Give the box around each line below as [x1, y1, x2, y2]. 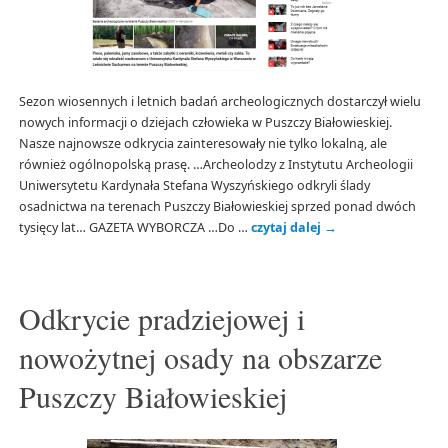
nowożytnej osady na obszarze [18, 336, 382, 377]
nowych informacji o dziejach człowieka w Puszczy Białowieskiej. [18, 114, 392, 132]
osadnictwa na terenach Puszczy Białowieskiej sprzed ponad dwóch [18, 198, 416, 216]
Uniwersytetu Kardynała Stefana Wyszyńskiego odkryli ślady [18, 177, 370, 195]
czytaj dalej [250, 219, 324, 237]
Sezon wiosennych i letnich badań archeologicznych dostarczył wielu [18, 93, 421, 111]
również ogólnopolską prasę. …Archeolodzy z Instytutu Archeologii [18, 156, 413, 174]
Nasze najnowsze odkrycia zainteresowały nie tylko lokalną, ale [18, 135, 387, 153]
